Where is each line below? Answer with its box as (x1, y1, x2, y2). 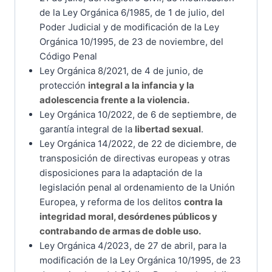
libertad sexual (134, 123, 201, 135)
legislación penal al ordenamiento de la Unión (39, 181, 235, 193)
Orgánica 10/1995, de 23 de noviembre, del (39, 35, 223, 47)
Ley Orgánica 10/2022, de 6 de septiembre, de (39, 108, 237, 120)
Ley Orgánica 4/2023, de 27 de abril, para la (39, 239, 226, 251)
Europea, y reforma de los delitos (39, 195, 184, 208)
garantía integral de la (39, 123, 135, 135)
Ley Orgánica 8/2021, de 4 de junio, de (39, 64, 203, 76)
